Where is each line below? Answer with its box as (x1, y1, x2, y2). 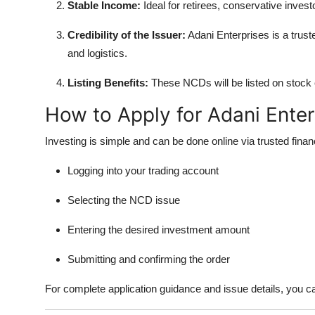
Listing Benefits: (67, 76, 148, 89)
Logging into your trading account (67, 164, 219, 176)
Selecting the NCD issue (67, 193, 180, 206)
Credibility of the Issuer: (67, 28, 186, 41)
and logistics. (67, 46, 127, 59)
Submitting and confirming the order (67, 252, 230, 265)
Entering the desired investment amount (67, 223, 250, 236)
